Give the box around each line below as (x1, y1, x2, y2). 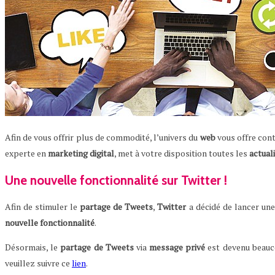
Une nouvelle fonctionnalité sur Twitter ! (5, 172, 227, 188)
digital (90, 147, 114, 160)
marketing (48, 147, 88, 160)
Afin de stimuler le (5, 201, 80, 213)
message (149, 241, 184, 254)
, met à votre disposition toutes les (114, 147, 249, 160)
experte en (5, 147, 48, 160)
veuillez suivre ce (5, 257, 72, 269)
